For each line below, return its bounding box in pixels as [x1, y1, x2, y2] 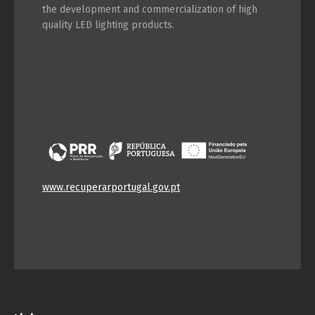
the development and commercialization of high [42, 3, 257, 15]
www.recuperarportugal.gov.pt [42, 181, 180, 193]
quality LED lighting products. [42, 18, 174, 31]
